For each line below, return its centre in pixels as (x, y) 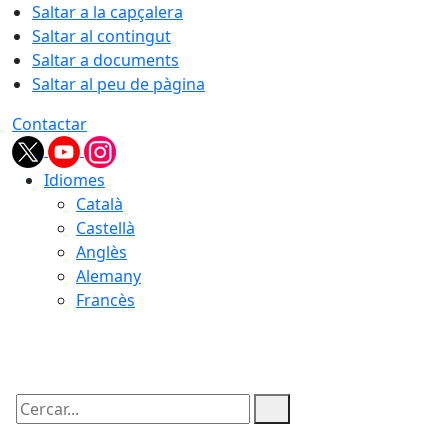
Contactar (49, 124)
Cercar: (38, 426)
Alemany (108, 276)
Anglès (101, 252)
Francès (105, 300)
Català (99, 204)
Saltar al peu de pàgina (118, 84)
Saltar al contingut (101, 36)
